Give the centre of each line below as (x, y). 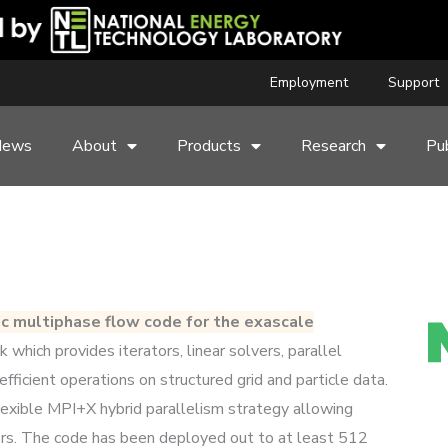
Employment (308, 82)
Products (209, 146)
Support (413, 82)
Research (334, 146)
